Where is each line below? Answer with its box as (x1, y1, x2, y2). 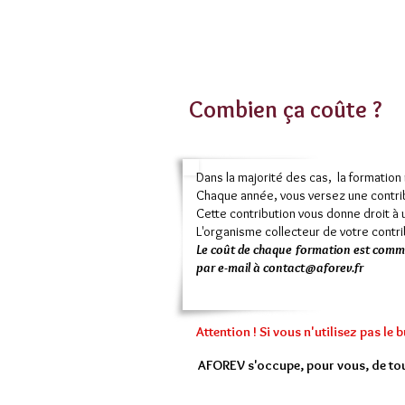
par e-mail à (196, 259, 263, 276)
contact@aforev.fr (263, 259, 363, 276)
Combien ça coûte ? (189, 95, 381, 124)
